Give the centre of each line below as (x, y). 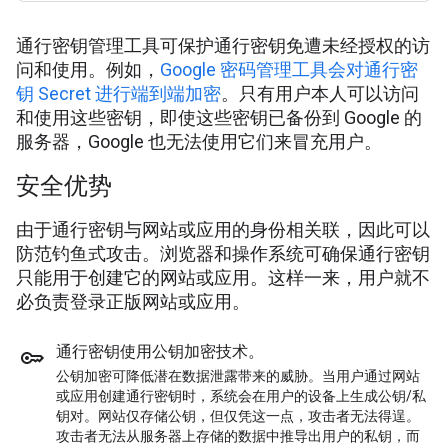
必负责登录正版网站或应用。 (133, 302)
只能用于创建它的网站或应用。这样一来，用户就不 (223, 278)
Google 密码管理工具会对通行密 (289, 70)
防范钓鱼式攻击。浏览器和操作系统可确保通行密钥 (223, 254)
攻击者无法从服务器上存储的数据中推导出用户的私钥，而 (238, 436)
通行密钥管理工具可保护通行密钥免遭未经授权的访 (223, 46)
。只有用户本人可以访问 (320, 94)
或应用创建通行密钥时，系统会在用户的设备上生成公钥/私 (241, 396)
